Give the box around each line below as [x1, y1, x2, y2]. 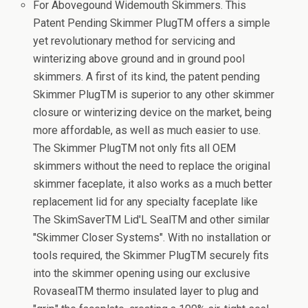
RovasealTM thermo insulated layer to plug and [33, 285, 259, 298]
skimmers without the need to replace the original [33, 159, 271, 173]
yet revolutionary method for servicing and [33, 34, 236, 48]
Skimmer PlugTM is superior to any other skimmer [33, 88, 275, 102]
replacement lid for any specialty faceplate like [33, 195, 258, 209]
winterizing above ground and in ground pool [33, 52, 245, 66]
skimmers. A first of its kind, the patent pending [33, 70, 261, 84]
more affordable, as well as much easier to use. [33, 124, 261, 137]
